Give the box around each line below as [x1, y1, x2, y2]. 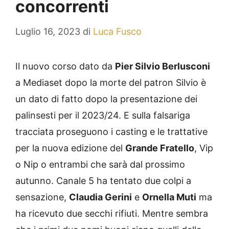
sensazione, [15, 192, 69, 203]
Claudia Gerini [69, 192, 132, 203]
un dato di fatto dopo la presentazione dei [15, 94, 197, 105]
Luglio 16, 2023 [15, 26, 80, 37]
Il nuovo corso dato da [15, 61, 115, 72]
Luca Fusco [93, 26, 142, 37]
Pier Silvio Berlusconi [115, 61, 210, 72]
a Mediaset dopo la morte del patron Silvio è [15, 77, 206, 88]
